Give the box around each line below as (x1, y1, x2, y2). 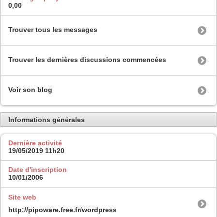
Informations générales (8, 116, 85, 124)
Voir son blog (8, 86, 52, 94)
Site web (8, 193, 36, 201)
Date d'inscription (8, 166, 67, 174)
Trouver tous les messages (8, 26, 97, 34)
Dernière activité (8, 139, 62, 147)
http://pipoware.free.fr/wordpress (8, 205, 117, 214)
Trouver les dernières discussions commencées (8, 56, 166, 64)
